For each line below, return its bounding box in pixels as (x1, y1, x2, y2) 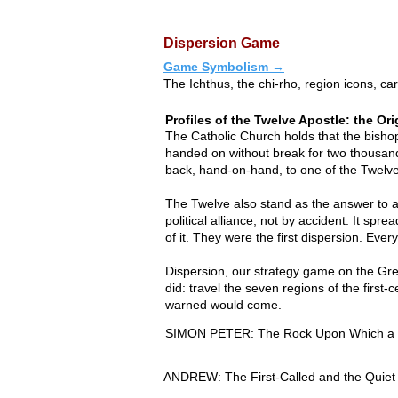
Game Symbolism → (163, 59, 284, 74)
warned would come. (165, 297, 282, 312)
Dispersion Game (163, 35, 280, 51)
